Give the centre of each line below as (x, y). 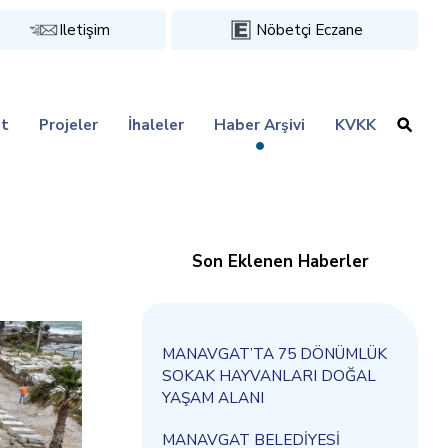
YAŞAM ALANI (213, 397)
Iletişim (85, 29)
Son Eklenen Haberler (280, 261)
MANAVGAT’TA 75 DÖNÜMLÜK (274, 353)
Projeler (68, 124)
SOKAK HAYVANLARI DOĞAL (269, 375)
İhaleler (156, 124)
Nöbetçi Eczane (309, 29)
